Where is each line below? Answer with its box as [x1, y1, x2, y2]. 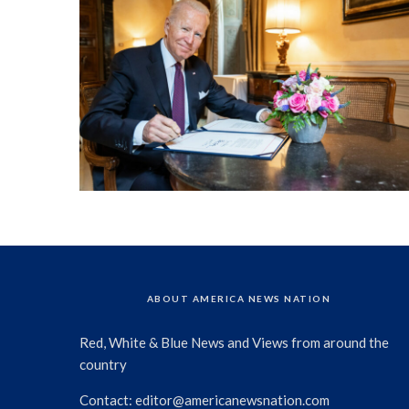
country [79, 356, 127, 373]
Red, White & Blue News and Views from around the [79, 334, 389, 351]
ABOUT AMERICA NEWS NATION [146, 293, 331, 305]
